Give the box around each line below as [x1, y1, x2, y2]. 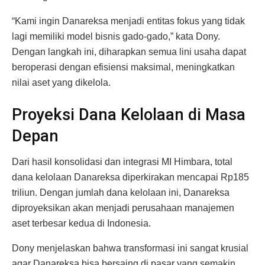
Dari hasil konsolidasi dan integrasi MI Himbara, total [12, 157, 232, 167]
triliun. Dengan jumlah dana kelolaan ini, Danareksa [12, 188, 230, 198]
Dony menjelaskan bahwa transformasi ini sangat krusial [12, 243, 248, 254]
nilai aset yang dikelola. [12, 77, 111, 88]
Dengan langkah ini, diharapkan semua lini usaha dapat [12, 47, 246, 57]
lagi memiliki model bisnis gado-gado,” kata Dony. [12, 31, 220, 42]
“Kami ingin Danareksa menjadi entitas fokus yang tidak [12, 16, 245, 27]
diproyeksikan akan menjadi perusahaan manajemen [12, 203, 234, 214]
